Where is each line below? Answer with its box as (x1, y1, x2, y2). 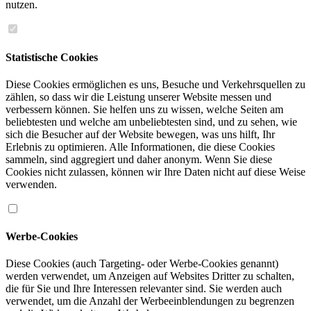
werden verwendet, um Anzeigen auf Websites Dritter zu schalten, (6, 270, 294, 283)
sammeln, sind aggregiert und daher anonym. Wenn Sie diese (6, 153, 272, 165)
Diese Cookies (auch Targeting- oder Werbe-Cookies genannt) (6, 258, 278, 270)
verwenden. (6, 178, 57, 190)
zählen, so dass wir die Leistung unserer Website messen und (6, 90, 271, 103)
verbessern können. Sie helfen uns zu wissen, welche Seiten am (6, 103, 283, 115)
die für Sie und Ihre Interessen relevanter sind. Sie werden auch (6, 283, 282, 295)
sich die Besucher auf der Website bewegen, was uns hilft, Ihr (6, 128, 275, 140)
